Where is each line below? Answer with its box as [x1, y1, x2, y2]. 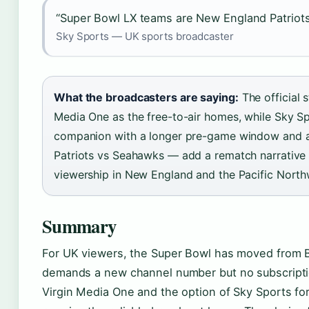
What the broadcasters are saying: [54, 90, 239, 104]
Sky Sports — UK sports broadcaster [56, 30, 234, 43]
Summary [42, 212, 117, 239]
